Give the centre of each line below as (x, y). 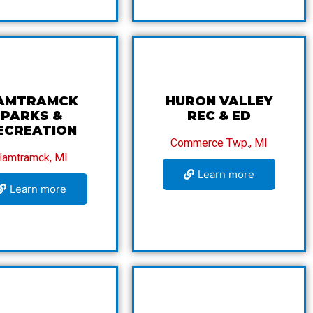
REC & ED (219, 116)
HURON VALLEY (219, 101)
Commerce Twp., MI (219, 143)
